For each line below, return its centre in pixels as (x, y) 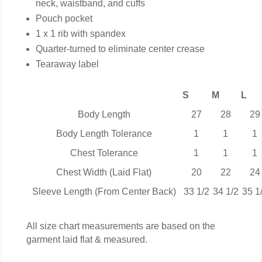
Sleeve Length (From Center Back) (104, 192)
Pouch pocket (64, 19)
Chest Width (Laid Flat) (104, 173)
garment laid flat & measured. (87, 240)
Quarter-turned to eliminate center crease (120, 49)
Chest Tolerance (104, 153)
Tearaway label (67, 64)
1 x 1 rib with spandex (80, 34)
